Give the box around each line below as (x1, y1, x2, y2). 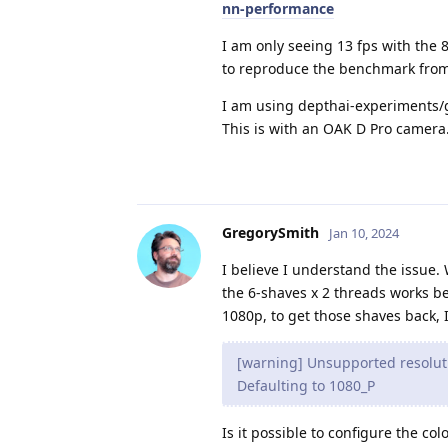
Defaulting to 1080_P (237, 376, 375, 396)
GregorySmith (222, 223, 319, 243)
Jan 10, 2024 (329, 224, 399, 243)
